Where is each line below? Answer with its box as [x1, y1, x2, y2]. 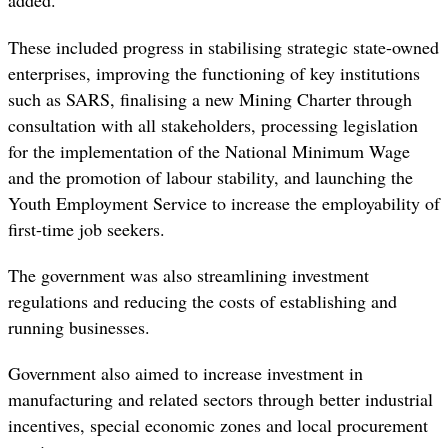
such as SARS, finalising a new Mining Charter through [8, 86, 412, 111]
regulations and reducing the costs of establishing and [8, 288, 397, 313]
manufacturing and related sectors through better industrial [8, 386, 433, 411]
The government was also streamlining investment [8, 262, 369, 287]
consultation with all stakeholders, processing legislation [8, 112, 418, 137]
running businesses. [8, 314, 150, 339]
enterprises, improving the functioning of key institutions [8, 60, 420, 85]
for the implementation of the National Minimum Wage [8, 138, 410, 163]
